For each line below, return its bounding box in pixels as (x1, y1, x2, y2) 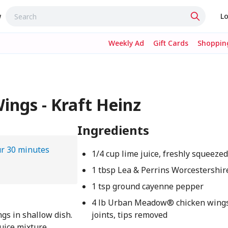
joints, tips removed (92, 209, 168, 220)
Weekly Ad (108, 38, 144, 48)
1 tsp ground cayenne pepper (92, 181, 204, 192)
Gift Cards (153, 38, 188, 48)
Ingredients (77, 122, 150, 138)
